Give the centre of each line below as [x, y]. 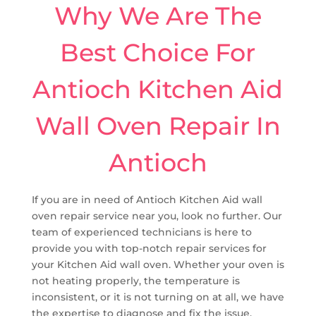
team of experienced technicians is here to [141, 232]
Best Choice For [158, 52]
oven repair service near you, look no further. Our [157, 215]
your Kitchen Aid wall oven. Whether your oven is [158, 264]
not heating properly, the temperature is [135, 280]
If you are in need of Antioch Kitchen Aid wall [147, 199]
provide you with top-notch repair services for [149, 248]
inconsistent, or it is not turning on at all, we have [158, 297]
